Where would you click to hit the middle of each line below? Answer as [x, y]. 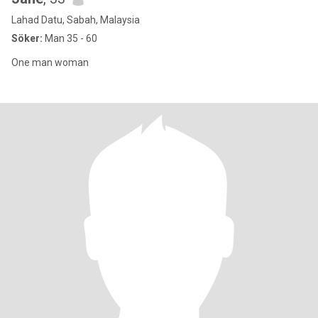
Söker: [27, 38]
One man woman [50, 62]
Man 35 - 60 [70, 38]
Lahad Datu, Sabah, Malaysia [76, 20]
